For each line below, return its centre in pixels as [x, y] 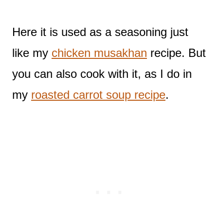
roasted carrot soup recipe [98, 94]
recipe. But [176, 53]
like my [32, 53]
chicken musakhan [99, 53]
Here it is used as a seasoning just [100, 32]
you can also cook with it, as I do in [102, 73]
